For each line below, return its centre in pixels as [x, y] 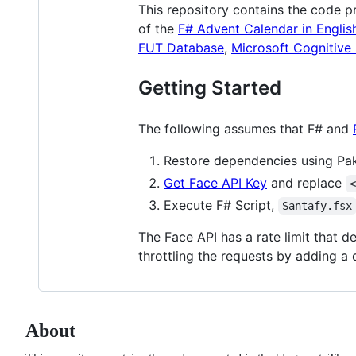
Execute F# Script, [221, 205]
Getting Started [210, 87]
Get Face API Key [215, 182]
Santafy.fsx [317, 205]
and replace [306, 182]
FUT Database [181, 47]
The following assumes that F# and [246, 128]
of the [158, 28]
